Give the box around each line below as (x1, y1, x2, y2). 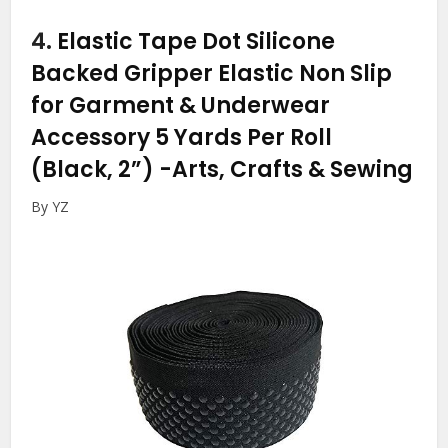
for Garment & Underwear (31, 89, 331, 121)
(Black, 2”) (31, 153, 160, 185)
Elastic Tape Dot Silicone (57, 25, 336, 57)
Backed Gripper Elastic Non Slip (31, 57, 393, 89)
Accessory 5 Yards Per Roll (31, 121, 333, 153)
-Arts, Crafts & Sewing (159, 153, 414, 185)
